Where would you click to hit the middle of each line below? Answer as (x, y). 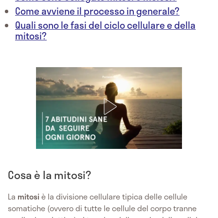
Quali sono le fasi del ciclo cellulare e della (105, 25)
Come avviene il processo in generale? (97, 11)
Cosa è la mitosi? (49, 174)
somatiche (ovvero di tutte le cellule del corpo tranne (102, 208)
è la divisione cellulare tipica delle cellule (114, 196)
